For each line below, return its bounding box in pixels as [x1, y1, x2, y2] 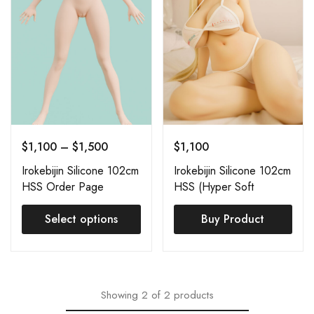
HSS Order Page [22, 179, 104, 196]
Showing [100, 287, 138, 303]
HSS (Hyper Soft [173, 179, 254, 196]
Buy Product [201, 211, 265, 228]
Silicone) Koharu [173, 195, 250, 212]
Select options [44, 211, 118, 228]
